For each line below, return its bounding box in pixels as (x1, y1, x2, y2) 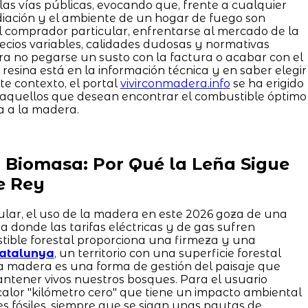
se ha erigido (230, 76, 304, 90)
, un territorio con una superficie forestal (54, 246, 281, 260)
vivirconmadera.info (120, 76, 230, 90)
